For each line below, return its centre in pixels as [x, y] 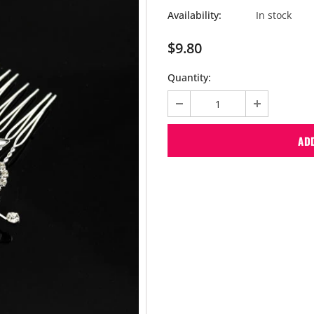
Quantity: [189, 77]
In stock [274, 15]
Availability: [194, 15]
